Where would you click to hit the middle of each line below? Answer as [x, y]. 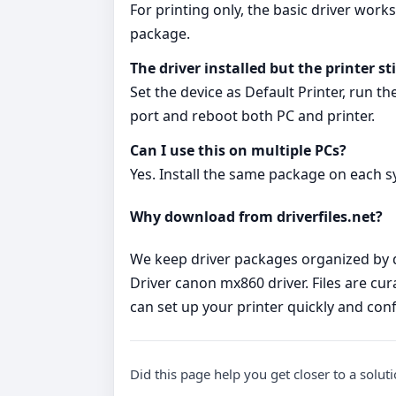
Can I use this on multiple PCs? [238, 150]
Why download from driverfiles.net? [256, 216]
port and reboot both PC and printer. [252, 115]
